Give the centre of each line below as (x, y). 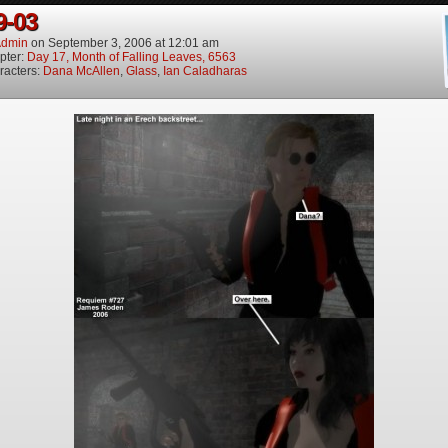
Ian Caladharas (205, 71)
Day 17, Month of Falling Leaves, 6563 (131, 57)
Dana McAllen (81, 71)
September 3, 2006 (100, 43)
